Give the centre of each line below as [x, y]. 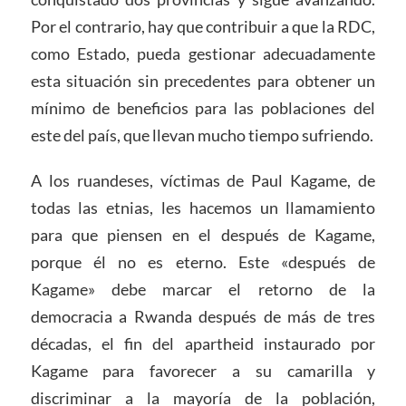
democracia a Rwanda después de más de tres [203, 317]
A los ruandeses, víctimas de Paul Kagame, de [203, 181]
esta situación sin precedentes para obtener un [203, 81]
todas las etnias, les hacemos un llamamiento [203, 208]
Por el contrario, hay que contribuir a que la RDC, [203, 27]
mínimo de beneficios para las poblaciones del [203, 108]
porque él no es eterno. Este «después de [203, 262]
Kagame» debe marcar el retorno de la [203, 290]
